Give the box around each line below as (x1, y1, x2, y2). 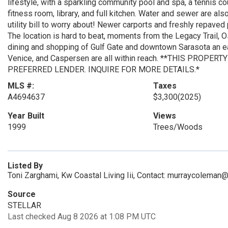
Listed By (8, 161, 43, 170)
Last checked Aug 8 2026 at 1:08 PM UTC (8, 212, 156, 221)
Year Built (8, 111, 44, 121)
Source (8, 189, 36, 199)
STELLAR (8, 201, 41, 210)
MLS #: (8, 81, 34, 91)
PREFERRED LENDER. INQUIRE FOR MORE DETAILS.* (8, 65, 199, 74)
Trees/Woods (153, 122, 203, 132)
